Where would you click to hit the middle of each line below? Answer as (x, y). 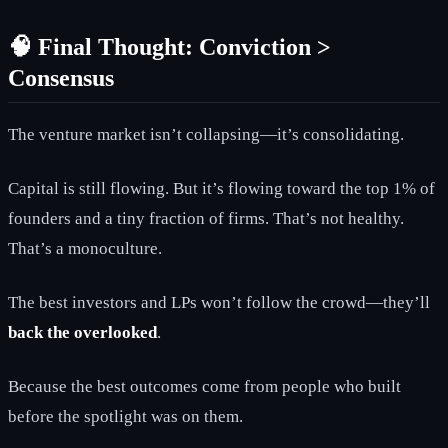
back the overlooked (82, 332)
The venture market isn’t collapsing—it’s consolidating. (206, 134)
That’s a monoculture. (85, 248)
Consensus (61, 77)
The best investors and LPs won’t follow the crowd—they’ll (219, 302)
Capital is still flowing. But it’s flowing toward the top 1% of (221, 188)
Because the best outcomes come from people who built (204, 386)
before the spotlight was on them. (125, 416)
